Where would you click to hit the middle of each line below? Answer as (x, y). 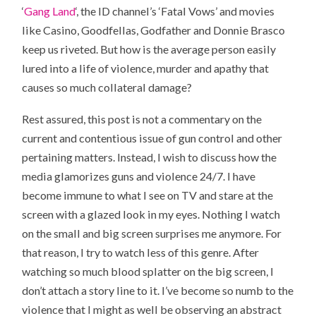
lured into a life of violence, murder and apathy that (146, 68)
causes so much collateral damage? (107, 87)
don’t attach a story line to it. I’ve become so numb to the (158, 291)
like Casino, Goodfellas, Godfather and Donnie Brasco (154, 30)
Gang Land (50, 11)
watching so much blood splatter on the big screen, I (148, 272)
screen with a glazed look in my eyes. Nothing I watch (151, 214)
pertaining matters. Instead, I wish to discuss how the (150, 157)
